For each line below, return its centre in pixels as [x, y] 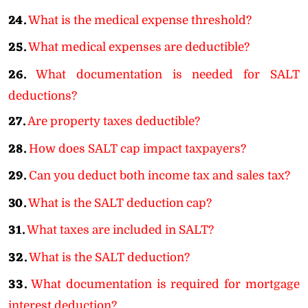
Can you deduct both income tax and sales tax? [159, 176]
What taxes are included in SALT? [120, 230]
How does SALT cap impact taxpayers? [137, 148]
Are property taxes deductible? [114, 121]
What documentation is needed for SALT [168, 74]
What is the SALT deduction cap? [120, 203]
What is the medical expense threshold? [140, 20]
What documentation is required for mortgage [165, 284]
